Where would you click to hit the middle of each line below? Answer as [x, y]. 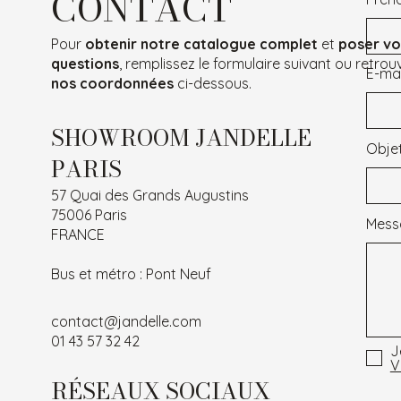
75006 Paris [89, 215]
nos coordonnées [112, 83]
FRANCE [77, 235]
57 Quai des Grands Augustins [149, 195]
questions [85, 64]
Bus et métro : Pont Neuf [131, 274]
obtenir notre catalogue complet [201, 44]
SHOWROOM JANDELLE [181, 138]
